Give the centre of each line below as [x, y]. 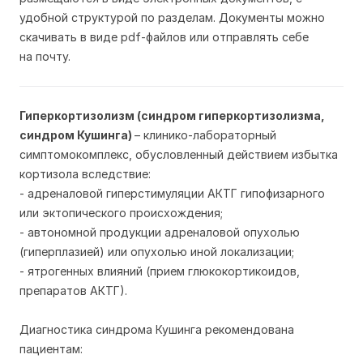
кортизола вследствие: [85, 174]
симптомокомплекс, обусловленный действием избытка [179, 154]
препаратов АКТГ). [73, 290]
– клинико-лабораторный [205, 135]
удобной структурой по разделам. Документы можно [172, 17]
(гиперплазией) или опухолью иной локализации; [157, 252]
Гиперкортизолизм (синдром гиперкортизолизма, [172, 115]
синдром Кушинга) [77, 135]
